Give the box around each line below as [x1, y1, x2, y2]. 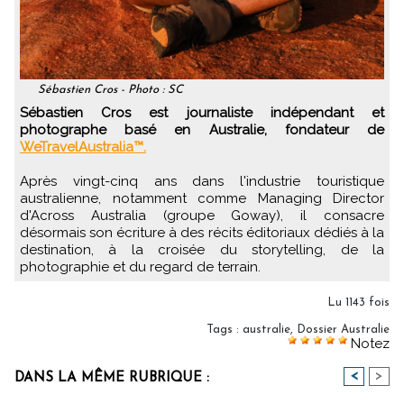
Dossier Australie [297, 323, 390, 335]
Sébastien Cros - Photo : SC [37, 83, 183, 96]
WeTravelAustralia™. [20, 138, 146, 155]
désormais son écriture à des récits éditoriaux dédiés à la [20, 224, 384, 241]
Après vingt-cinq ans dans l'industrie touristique [20, 172, 384, 189]
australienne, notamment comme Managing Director [20, 189, 384, 207]
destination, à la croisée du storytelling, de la [20, 241, 384, 258]
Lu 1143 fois [327, 296, 390, 308]
